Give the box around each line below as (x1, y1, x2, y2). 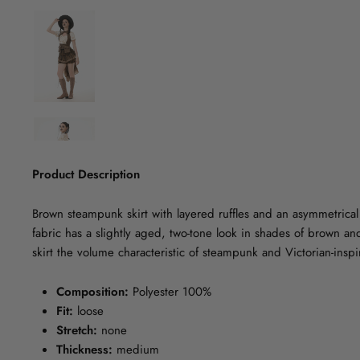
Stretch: (56, 321, 97, 340)
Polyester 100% (129, 283, 211, 301)
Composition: (56, 283, 129, 301)
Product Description (32, 166, 140, 184)
